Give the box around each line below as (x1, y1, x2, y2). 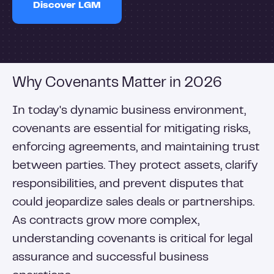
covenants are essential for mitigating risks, (12, 124, 250, 135)
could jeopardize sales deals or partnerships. (12, 198, 254, 208)
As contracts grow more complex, (12, 216, 199, 226)
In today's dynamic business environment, (12, 106, 246, 116)
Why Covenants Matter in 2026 (12, 77, 222, 90)
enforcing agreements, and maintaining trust (12, 143, 260, 153)
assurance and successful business (12, 253, 209, 263)
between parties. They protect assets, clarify (12, 161, 258, 171)
